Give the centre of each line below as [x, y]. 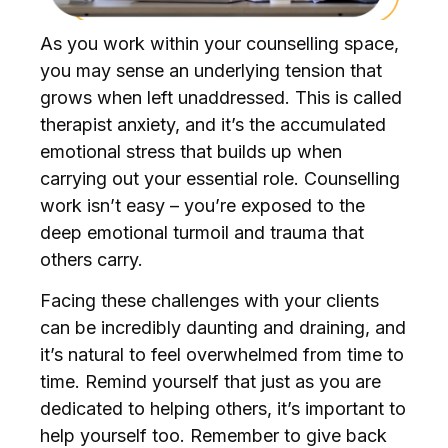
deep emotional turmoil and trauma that [202, 232]
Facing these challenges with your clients [209, 301]
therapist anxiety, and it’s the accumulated [213, 124]
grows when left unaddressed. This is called [221, 97]
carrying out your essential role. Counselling [220, 178]
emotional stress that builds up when [191, 151]
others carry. [94, 259]
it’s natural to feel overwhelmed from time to [222, 355]
